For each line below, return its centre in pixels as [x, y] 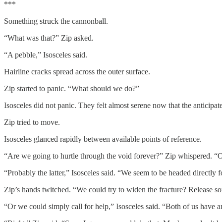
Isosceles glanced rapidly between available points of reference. [103, 139]
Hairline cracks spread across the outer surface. [77, 71]
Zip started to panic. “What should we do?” [72, 88]
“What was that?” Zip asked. [49, 38]
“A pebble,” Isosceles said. [46, 55]
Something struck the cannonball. [56, 21]
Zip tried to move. [32, 122]
